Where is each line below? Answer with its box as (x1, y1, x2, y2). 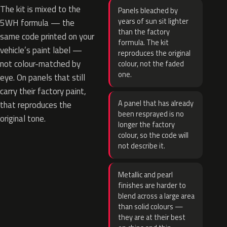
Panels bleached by (118, 5, 178, 16)
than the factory (118, 26, 170, 37)
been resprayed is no (118, 108, 184, 120)
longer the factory (118, 119, 175, 130)
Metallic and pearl (118, 169, 173, 180)
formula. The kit (118, 37, 169, 48)
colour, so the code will (118, 130, 188, 141)
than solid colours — (118, 201, 183, 212)
